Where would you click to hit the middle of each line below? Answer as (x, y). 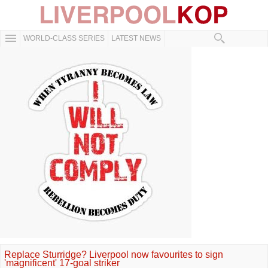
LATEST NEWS (136, 38)
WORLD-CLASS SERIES (64, 38)
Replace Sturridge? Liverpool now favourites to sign (114, 255)
